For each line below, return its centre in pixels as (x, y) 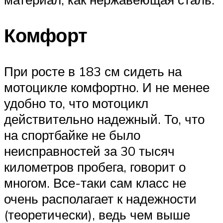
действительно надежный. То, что (104, 119)
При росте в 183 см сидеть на (93, 71)
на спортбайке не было (72, 135)
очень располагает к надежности (100, 199)
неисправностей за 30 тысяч (89, 151)
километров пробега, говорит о (95, 167)
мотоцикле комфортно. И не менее (107, 87)
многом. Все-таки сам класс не (95, 183)
